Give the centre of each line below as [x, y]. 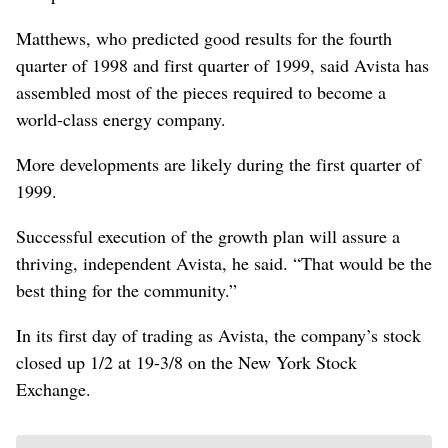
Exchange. [53, 388]
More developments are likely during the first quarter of [218, 163]
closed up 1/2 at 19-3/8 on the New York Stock [186, 361]
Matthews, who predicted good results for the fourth [204, 37]
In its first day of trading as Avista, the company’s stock [218, 334]
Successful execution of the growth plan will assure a [208, 235]
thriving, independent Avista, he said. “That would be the [224, 262]
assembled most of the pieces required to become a [201, 91]
